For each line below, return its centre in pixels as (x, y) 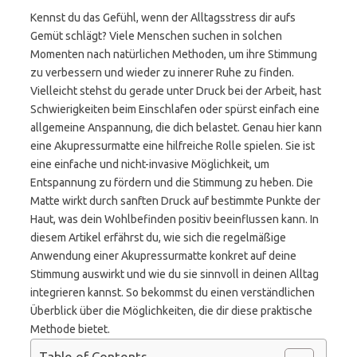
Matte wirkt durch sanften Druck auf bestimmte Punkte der (175, 201)
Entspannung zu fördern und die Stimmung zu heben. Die (172, 182)
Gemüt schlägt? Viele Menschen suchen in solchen (156, 36)
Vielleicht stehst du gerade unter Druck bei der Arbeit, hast (176, 91)
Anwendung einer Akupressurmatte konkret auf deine (163, 256)
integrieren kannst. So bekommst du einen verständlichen (173, 292)
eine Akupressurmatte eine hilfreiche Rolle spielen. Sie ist (173, 146)
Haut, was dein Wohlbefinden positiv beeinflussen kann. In (175, 219)
